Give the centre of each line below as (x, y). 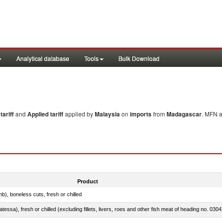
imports (141, 114)
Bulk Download (139, 58)
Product (87, 181)
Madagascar (184, 114)
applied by (80, 114)
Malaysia (107, 114)
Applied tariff (46, 114)
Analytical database (43, 58)
